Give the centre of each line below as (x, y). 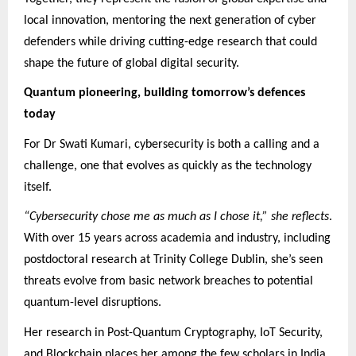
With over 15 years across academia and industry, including (177, 239)
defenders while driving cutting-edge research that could (170, 42)
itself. (41, 187)
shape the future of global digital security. (133, 63)
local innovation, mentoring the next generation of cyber (170, 20)
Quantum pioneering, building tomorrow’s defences (164, 93)
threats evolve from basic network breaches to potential (168, 282)
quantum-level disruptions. (94, 303)
